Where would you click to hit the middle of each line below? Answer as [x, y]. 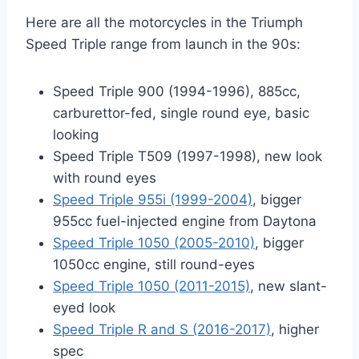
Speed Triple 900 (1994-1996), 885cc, [177, 92]
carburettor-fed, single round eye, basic [181, 113]
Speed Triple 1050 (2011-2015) [151, 286]
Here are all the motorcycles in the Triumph [164, 23]
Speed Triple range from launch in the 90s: [163, 44]
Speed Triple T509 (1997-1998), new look [188, 157]
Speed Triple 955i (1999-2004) [153, 200]
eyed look [84, 308]
